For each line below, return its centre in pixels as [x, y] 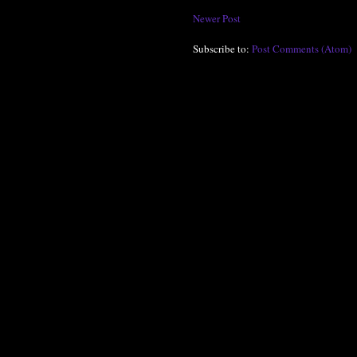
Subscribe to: [222, 48]
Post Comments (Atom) [302, 48]
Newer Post [217, 18]
